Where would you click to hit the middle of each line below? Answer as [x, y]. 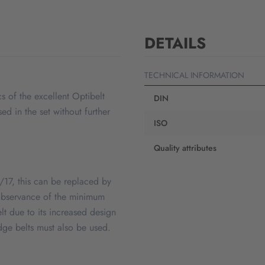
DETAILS [175, 43]
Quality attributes [185, 148]
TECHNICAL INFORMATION [194, 75]
